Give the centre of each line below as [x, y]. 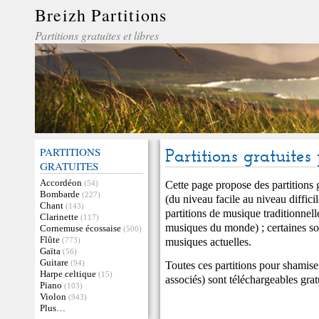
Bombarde [60, 194]
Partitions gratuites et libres [97, 35]
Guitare [54, 262]
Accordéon [61, 183]
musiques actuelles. [209, 242]
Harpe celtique [68, 274]
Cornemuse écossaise [80, 228]
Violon [53, 297]
